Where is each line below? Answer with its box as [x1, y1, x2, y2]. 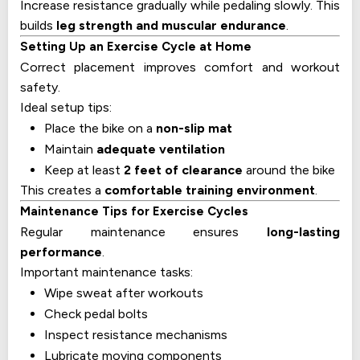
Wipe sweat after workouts [44, 285, 203, 301]
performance [20, 244, 102, 260]
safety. [20, 80, 60, 96]
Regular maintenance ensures [20, 224, 267, 240]
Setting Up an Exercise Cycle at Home [20, 39, 252, 55]
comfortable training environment [104, 182, 315, 198]
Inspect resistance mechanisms [44, 327, 227, 343]
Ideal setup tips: [20, 100, 112, 116]
